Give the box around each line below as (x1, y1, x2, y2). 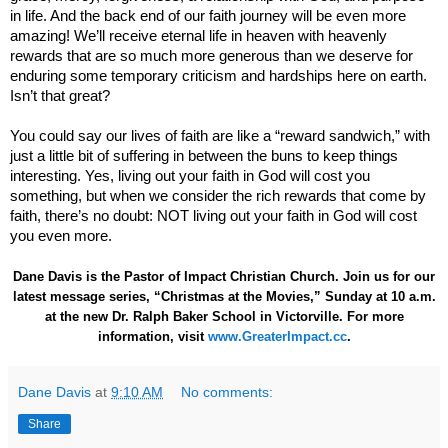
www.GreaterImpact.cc (207, 328, 347, 344)
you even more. (10, 227, 112, 244)
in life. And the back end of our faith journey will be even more (10, 7, 406, 24)
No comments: (181, 383, 274, 400)
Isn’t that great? (10, 87, 110, 104)
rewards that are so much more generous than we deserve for (10, 47, 413, 64)
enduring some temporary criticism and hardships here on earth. (10, 67, 427, 84)
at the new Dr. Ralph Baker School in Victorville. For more (44, 308, 404, 324)
